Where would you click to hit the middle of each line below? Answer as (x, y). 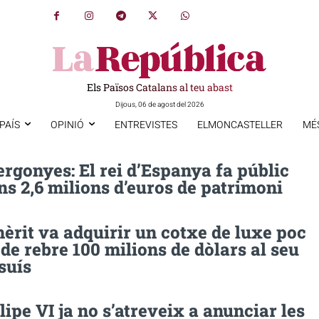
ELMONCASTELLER (240, 125)
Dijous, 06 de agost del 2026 (159, 104)
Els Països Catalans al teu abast (159, 87)
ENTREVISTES (146, 125)
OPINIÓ (67, 125)
